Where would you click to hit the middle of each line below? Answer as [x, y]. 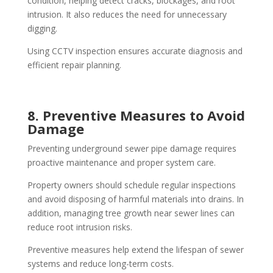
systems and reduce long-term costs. [100, 264]
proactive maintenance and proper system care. [121, 163]
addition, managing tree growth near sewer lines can [131, 213]
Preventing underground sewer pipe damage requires [132, 149]
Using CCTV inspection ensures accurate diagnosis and [135, 51]
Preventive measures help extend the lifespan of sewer [135, 250]
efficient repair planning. [74, 65]
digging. [42, 29]
